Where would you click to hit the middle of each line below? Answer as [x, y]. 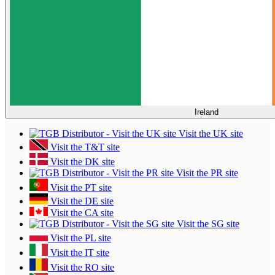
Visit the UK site [210, 133]
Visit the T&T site [84, 147]
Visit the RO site [81, 267]
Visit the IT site [79, 252]
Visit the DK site [81, 161]
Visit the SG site [207, 223]
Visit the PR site [206, 172]
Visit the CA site [81, 212]
